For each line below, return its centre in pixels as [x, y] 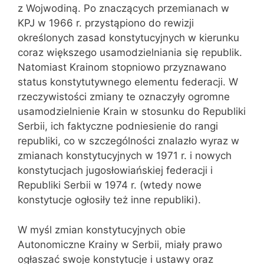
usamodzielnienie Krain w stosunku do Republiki [132, 111]
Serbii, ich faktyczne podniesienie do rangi [118, 126]
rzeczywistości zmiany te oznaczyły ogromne [124, 97]
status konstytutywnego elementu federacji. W [128, 82]
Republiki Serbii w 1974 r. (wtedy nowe [110, 185]
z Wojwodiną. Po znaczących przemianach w [123, 8]
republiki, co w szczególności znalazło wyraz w [128, 141]
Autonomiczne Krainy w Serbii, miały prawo [120, 244]
